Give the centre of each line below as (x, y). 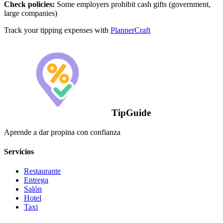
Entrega (36, 180)
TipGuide (131, 112)
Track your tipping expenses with (57, 30)
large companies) (31, 13)
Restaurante (42, 171)
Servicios (19, 151)
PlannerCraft (130, 30)
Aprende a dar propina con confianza (62, 132)
